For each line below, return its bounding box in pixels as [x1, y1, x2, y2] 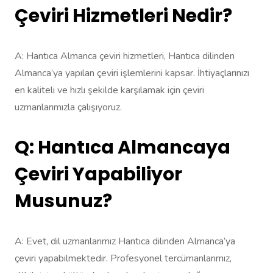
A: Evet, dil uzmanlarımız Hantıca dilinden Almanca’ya [15, 234, 235, 248]
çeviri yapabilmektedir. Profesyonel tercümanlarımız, [15, 251, 232, 265]
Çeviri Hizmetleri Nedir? [15, 2, 232, 29]
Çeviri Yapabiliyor [15, 161, 182, 187]
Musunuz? [15, 188, 112, 214]
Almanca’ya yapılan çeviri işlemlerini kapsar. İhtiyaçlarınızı [15, 66, 249, 80]
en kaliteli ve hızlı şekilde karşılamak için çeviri [15, 83, 204, 97]
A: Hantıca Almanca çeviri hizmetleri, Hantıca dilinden [15, 49, 235, 63]
